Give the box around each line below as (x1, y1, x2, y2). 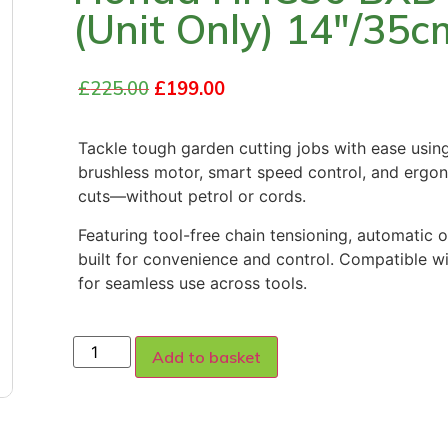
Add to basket (152, 346, 262, 367)
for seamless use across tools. (78, 272, 308, 293)
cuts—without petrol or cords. (78, 186, 307, 207)
